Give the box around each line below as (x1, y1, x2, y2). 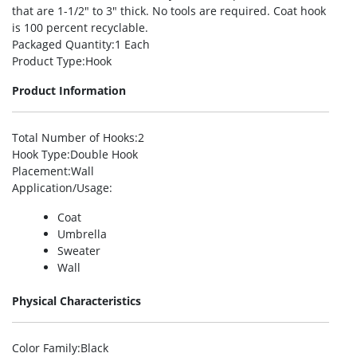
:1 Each (112, 37, 150, 52)
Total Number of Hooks (12, 130, 135, 145)
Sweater (57, 243, 100, 258)
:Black (77, 340, 108, 355)
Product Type (12, 53, 82, 69)
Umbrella (57, 226, 107, 241)
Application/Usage (12, 180, 109, 195)
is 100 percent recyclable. (12, 20, 148, 35)
